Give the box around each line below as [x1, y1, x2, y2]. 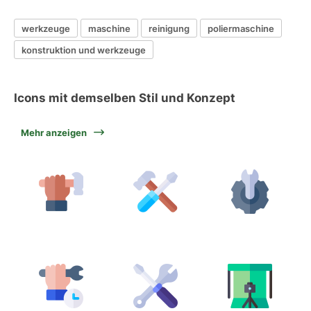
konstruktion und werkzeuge [22, 44, 146, 56]
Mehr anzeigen [21, 127, 87, 138]
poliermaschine [208, 22, 274, 34]
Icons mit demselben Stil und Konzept [14, 91, 235, 105]
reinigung [149, 22, 190, 34]
